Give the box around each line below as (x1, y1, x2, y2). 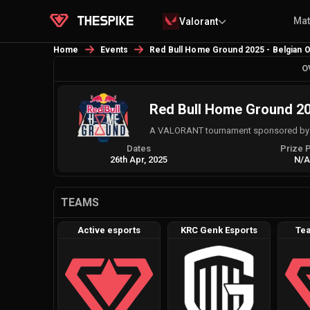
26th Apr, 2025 (110, 154, 168, 165)
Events (100, 45, 129, 55)
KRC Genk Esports (180, 225, 257, 235)
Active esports (77, 225, 140, 235)
